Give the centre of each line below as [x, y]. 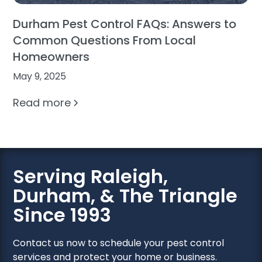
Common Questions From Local [105, 40]
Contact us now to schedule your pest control [119, 243]
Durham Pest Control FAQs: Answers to [125, 24]
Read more [42, 102]
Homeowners [51, 56]
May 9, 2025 [40, 76]
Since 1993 [62, 215]
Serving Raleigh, [91, 176]
